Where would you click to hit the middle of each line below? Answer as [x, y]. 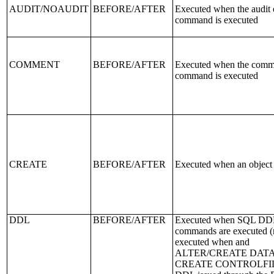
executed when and [212, 242]
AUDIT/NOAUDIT [49, 9]
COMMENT [35, 65]
